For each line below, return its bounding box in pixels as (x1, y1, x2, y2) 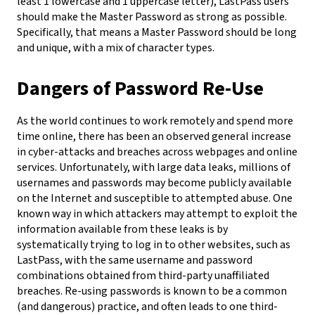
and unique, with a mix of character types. (17, 40, 214, 56)
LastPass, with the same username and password (17, 252, 252, 269)
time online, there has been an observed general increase (17, 129, 291, 145)
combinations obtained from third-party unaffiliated (17, 268, 269, 284)
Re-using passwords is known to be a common (65, 283, 287, 300)
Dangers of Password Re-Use (17, 75, 264, 103)
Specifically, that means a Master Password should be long (17, 25, 297, 41)
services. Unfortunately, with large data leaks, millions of (17, 160, 290, 176)
